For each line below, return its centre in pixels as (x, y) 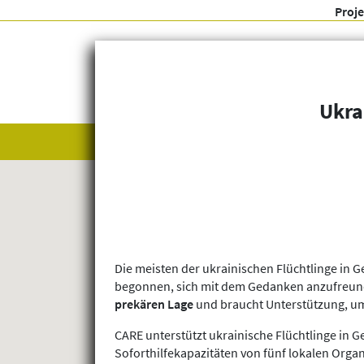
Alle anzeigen (148, 141)
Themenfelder (277, 141)
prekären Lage (155, 304)
